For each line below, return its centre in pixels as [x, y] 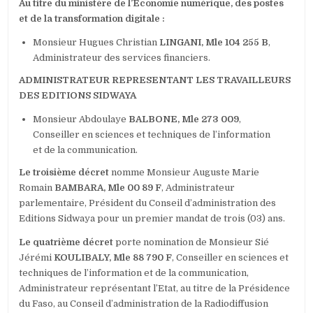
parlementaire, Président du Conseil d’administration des [148, 203]
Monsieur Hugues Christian [96, 43]
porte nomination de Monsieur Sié [191, 242]
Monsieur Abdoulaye [81, 119]
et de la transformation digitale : [92, 19]
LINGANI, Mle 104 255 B [214, 43]
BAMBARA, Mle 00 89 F [108, 188]
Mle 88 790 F [143, 258]
